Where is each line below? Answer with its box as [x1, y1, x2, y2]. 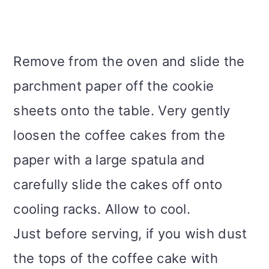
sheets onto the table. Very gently [13, 102, 231, 118]
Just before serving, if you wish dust [13, 225, 247, 241]
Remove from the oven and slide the [13, 53, 245, 69]
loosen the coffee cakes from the [13, 127, 225, 143]
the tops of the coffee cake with [13, 250, 218, 266]
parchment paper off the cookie [13, 77, 214, 94]
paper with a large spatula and [13, 151, 205, 168]
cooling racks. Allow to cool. [13, 201, 191, 217]
